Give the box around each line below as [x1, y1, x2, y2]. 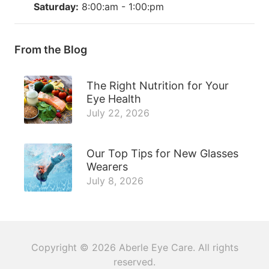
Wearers [86, 160, 128, 173]
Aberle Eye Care [118, 241, 193, 253]
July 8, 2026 [86, 174, 144, 187]
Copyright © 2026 [31, 241, 119, 253]
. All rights [192, 241, 238, 253]
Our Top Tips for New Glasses [86, 147, 238, 160]
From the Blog [14, 43, 87, 56]
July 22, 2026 [86, 106, 150, 119]
